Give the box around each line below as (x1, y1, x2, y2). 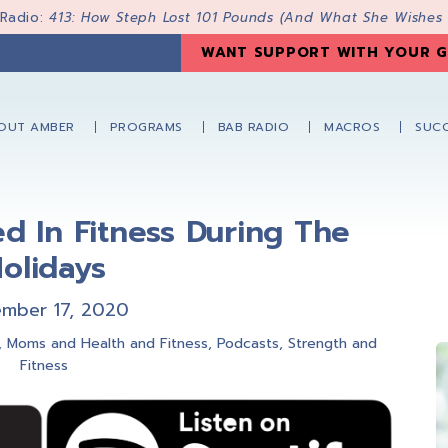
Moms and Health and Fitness (6, 333, 208, 354)
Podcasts (216, 333, 279, 354)
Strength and (287, 333, 377, 354)
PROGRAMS (109, 118, 183, 137)
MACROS (324, 118, 380, 137)
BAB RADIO (217, 118, 289, 137)
